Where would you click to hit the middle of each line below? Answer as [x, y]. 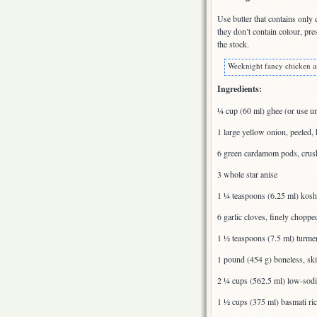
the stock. [233, 44]
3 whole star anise [247, 174]
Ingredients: [240, 89]
